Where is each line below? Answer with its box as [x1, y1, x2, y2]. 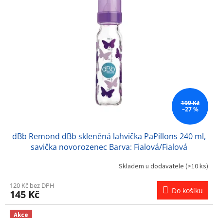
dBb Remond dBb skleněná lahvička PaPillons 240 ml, [12, 130, 206, 142]
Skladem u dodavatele [119, 162, 185, 172]
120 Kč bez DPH [10, 181, 54, 190]
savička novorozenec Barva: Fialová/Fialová [31, 141, 187, 152]
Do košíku [172, 185, 203, 195]
